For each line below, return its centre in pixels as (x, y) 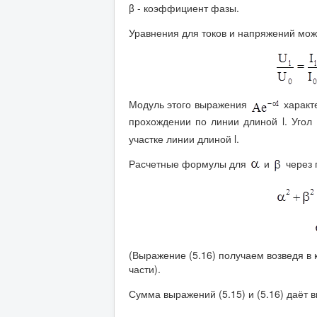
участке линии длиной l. (184, 138)
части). (145, 269)
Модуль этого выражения (190, 104)
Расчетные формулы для (189, 163)
